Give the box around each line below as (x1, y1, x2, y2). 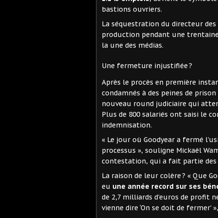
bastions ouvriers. (102, 4, 162, 14)
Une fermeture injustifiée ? (102, 61, 192, 70)
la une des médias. (102, 40, 163, 50)
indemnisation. (102, 120, 152, 129)
